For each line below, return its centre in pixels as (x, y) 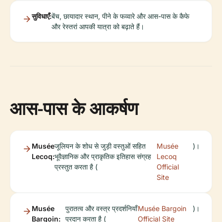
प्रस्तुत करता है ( (76, 167)
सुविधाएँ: (42, 16)
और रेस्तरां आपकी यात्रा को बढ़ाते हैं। (98, 27)
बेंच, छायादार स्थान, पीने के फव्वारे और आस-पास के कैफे (120, 16)
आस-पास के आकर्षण (74, 109)
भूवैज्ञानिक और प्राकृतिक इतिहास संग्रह (103, 157)
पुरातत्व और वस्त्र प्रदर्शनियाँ (102, 209)
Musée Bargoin (162, 209)
